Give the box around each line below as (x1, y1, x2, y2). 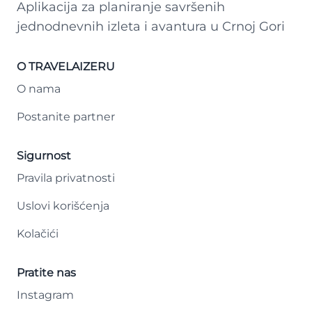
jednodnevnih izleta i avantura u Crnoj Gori (17, 18, 285, 34)
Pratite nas (17, 265, 76, 279)
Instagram (17, 288, 74, 302)
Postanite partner (17, 109, 115, 123)
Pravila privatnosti (17, 171, 115, 185)
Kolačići (17, 226, 58, 240)
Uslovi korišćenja (17, 198, 109, 212)
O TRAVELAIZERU (17, 59, 115, 73)
